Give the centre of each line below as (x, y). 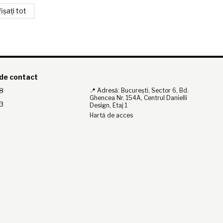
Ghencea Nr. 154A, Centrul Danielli (139, 98)
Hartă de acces (111, 115)
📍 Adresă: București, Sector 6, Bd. (139, 91)
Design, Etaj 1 (109, 106)
